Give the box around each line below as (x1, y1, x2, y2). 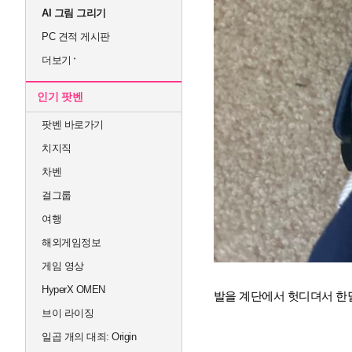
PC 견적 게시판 (42, 31, 110, 42)
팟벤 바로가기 (42, 119, 104, 130)
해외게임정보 (42, 236, 101, 248)
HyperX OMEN (42, 284, 105, 295)
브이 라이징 (42, 307, 93, 319)
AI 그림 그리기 (42, 7, 106, 19)
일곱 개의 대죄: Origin (42, 331, 136, 343)
